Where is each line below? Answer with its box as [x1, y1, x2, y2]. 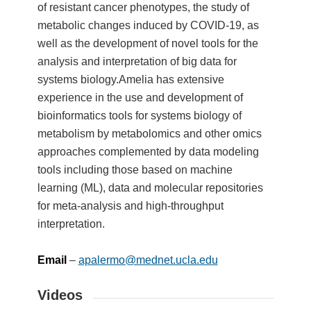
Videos [37, 287, 83, 303]
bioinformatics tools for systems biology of [37, 109, 242, 121]
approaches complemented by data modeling [37, 145, 259, 158]
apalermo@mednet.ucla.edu [78, 253, 218, 266]
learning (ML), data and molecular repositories [37, 181, 263, 194]
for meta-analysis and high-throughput [37, 199, 224, 212]
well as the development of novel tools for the [37, 37, 258, 49]
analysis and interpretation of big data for [37, 55, 237, 67]
